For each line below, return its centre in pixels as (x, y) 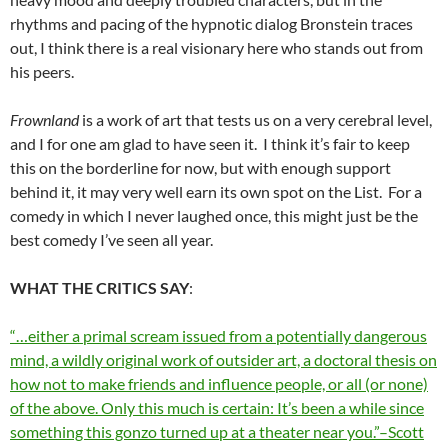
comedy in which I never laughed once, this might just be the (214, 216)
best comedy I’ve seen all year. (111, 240)
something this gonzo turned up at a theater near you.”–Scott (217, 432)
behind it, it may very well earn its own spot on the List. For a (216, 192)
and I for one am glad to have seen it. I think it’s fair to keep (210, 144)
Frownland (44, 120)
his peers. (42, 72)
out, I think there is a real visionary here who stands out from (216, 48)
